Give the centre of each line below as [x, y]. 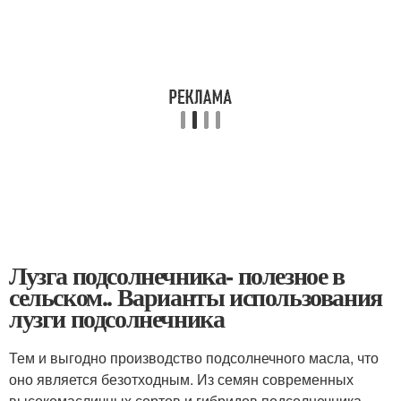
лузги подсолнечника [117, 318]
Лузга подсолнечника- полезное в [177, 275]
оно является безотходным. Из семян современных [181, 379]
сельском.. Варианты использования [196, 297]
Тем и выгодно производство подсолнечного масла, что [194, 358]
